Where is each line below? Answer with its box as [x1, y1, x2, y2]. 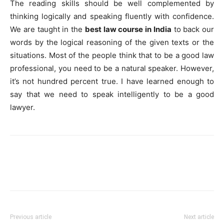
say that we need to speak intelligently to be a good [10, 89, 214, 99]
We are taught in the [10, 24, 85, 34]
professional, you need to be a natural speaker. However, [10, 63, 214, 73]
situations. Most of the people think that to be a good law [10, 50, 214, 60]
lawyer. [10, 102, 35, 112]
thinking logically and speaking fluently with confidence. [10, 11, 214, 21]
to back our [171, 24, 214, 34]
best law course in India [84, 24, 171, 34]
